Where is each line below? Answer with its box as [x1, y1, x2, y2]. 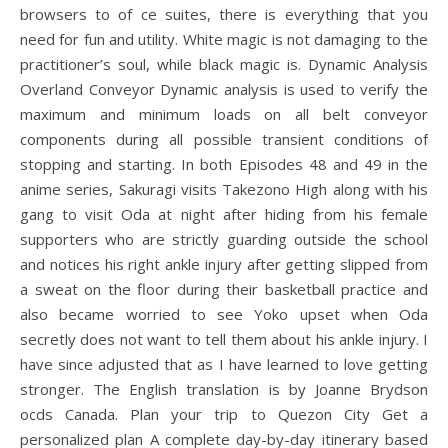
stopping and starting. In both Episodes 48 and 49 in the [20, 154, 428, 174]
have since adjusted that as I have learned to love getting [20, 354, 428, 374]
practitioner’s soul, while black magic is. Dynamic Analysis [20, 54, 428, 74]
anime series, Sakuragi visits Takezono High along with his [20, 179, 428, 199]
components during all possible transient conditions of [20, 129, 428, 149]
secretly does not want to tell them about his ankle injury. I [20, 329, 428, 349]
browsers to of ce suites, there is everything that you [20, 4, 428, 24]
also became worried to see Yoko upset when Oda [20, 304, 428, 324]
